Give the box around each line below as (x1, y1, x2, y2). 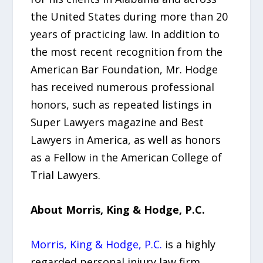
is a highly (162, 237, 216, 251)
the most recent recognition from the (31, 44, 223, 59)
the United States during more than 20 (31, 9, 228, 23)
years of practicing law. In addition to (31, 26, 220, 41)
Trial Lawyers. (31, 167, 101, 182)
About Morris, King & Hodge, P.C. (31, 202, 205, 217)
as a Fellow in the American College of (31, 150, 222, 164)
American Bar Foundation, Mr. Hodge (31, 62, 218, 76)
